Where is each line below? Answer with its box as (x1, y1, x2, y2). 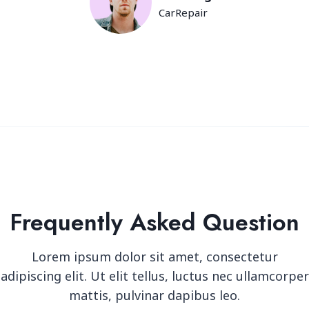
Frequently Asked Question (10, 206, 299, 239)
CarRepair (158, 6, 208, 19)
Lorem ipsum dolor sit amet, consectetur (31, 248, 278, 265)
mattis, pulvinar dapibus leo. (69, 287, 240, 303)
